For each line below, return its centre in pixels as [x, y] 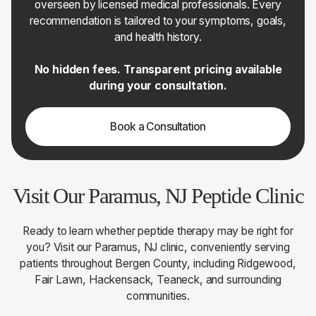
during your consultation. [158, 85]
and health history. [158, 37]
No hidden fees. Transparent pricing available [158, 69]
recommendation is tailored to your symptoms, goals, [158, 20]
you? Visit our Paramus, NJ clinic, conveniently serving [158, 247]
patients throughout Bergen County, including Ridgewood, [158, 263]
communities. [158, 296]
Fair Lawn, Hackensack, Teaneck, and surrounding [158, 279]
